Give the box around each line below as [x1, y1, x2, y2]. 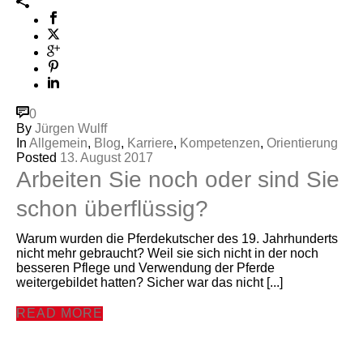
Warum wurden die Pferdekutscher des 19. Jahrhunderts [16, 231, 338, 246]
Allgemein [29, 135, 88, 150]
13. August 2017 [60, 150, 153, 164]
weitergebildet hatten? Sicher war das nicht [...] [16, 275, 283, 289]
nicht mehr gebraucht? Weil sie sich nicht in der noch [16, 246, 318, 260]
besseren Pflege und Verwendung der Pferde [16, 260, 275, 275]
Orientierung [267, 135, 338, 150]
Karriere [127, 135, 173, 150]
